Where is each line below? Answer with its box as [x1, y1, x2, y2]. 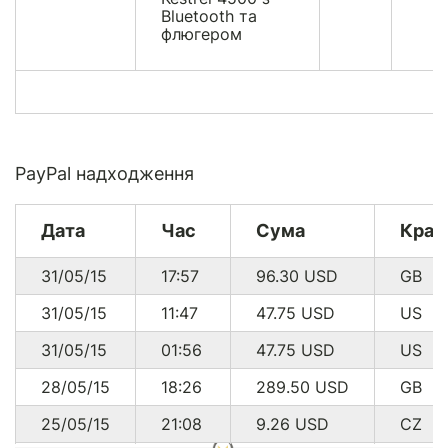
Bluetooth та [161, 5, 257, 26]
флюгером [161, 23, 242, 44]
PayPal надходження [15, 162, 194, 184]
